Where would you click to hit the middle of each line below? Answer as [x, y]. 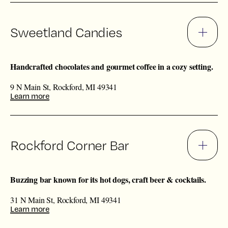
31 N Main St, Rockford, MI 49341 [66, 200]
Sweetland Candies [66, 32]
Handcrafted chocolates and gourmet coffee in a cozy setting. [112, 67]
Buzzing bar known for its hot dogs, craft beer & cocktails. [108, 180]
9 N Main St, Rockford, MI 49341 [64, 87]
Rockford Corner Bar [69, 145]
